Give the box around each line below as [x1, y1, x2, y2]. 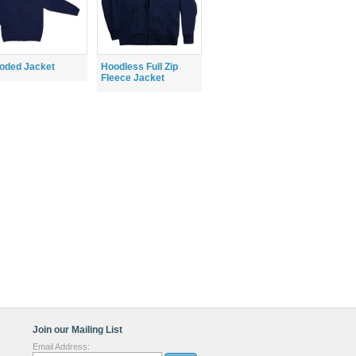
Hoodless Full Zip [101, 61, 178, 72]
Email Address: [33, 342, 90, 351]
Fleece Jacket [101, 72, 164, 83]
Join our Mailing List [33, 324, 122, 335]
